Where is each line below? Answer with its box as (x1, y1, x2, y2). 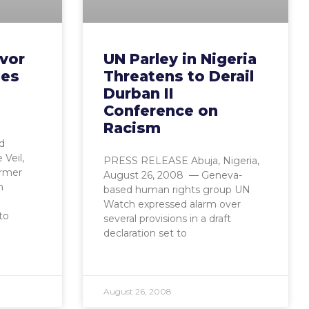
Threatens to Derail (103, 67, 254, 85)
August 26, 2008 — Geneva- (103, 168, 242, 181)
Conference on (103, 101, 218, 119)
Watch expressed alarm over (103, 197, 241, 210)
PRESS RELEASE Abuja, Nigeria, (103, 154, 259, 167)
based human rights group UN (103, 183, 250, 196)
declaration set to (103, 226, 187, 239)
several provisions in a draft (103, 212, 231, 225)
